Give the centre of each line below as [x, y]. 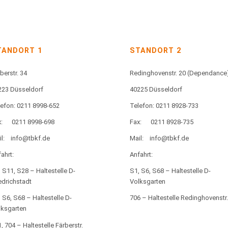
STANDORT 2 [155, 51]
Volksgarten [147, 182]
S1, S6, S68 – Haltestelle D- [170, 171]
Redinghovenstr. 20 [158, 73]
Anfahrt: [141, 155]
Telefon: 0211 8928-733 [164, 106]
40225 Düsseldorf [156, 90]
